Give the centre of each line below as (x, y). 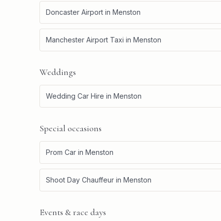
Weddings (58, 72)
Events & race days (73, 212)
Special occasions (71, 128)
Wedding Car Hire (75, 96)
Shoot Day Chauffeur (80, 180)
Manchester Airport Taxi (85, 40)
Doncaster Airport (74, 12)
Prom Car (61, 152)
